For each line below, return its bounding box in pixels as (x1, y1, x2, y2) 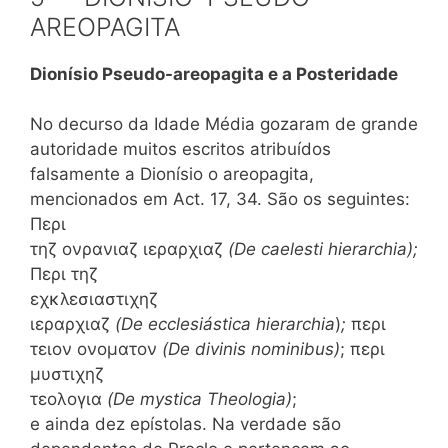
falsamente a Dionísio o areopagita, (30, 164, 314, 184)
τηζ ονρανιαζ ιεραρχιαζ (30, 239, 228, 259)
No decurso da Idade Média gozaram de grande (30, 114, 418, 134)
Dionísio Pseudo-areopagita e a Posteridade (30, 63, 398, 84)
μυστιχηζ (30, 364, 104, 384)
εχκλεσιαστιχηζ (30, 289, 158, 309)
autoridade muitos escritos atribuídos (30, 139, 331, 159)
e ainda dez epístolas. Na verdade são (30, 414, 341, 434)
